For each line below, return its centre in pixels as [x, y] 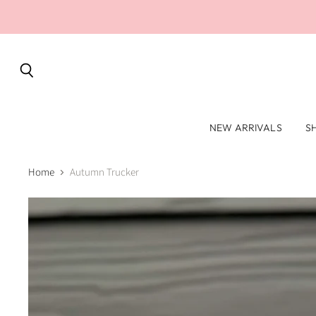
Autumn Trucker [104, 173]
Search [41, 84]
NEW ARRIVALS [246, 128]
